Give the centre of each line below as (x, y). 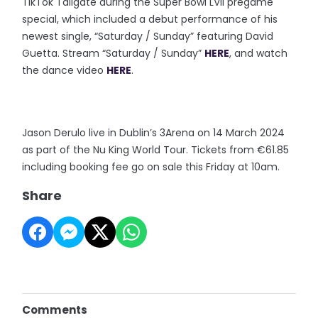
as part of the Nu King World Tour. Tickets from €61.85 (156, 149)
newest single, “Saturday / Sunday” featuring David (148, 36)
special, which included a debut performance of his (150, 19)
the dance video (65, 70)
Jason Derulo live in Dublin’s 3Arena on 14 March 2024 (154, 132)
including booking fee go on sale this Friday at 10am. (151, 166)
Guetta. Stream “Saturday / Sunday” (114, 53)
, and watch (259, 53)
